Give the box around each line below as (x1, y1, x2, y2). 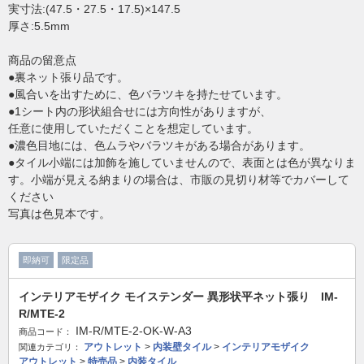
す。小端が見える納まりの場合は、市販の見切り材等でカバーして (8, 173, 349, 187)
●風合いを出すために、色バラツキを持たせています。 (8, 88, 288, 102)
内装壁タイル (153, 341, 211, 353)
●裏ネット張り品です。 (8, 71, 128, 84)
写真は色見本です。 (8, 207, 110, 221)
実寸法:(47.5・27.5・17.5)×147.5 (8, 2, 180, 16)
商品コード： (19, 327, 72, 337)
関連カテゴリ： (19, 342, 81, 353)
